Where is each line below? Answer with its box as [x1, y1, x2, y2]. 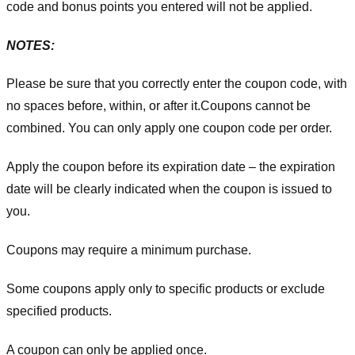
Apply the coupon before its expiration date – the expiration [6, 160, 335, 174]
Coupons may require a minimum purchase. [6, 242, 251, 257]
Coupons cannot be [200, 99, 311, 113]
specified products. [6, 303, 112, 318]
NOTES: [6, 38, 55, 52]
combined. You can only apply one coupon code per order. [6, 121, 332, 136]
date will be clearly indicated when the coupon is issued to [6, 182, 332, 197]
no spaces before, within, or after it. [6, 99, 200, 113]
